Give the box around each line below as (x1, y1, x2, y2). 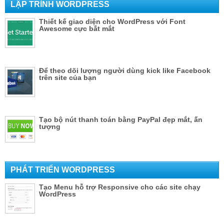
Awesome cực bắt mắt (39, 24, 114, 32)
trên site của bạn (39, 73, 96, 81)
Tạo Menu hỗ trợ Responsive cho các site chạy (39, 182, 200, 191)
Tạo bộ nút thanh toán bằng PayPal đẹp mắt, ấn (39, 115, 202, 123)
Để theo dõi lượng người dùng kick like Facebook (39, 66, 210, 74)
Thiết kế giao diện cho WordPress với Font (39, 17, 185, 25)
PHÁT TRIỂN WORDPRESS (10, 165, 115, 174)
